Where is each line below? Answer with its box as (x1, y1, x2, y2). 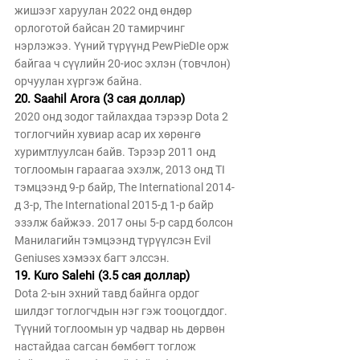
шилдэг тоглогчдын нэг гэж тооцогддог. (14, 305, 230, 317)
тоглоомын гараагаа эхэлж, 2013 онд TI (14, 163, 230, 176)
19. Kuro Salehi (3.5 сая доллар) (14, 268, 190, 283)
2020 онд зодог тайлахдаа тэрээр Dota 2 (14, 110, 231, 123)
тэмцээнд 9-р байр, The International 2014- (14, 181, 235, 194)
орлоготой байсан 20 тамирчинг (14, 22, 187, 35)
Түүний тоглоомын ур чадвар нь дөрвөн (14, 322, 227, 335)
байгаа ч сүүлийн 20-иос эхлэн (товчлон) (14, 57, 233, 70)
